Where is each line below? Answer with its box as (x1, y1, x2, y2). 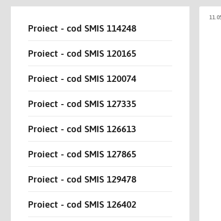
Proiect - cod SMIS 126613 (28, 123, 136, 134)
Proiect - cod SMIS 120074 (28, 73, 136, 84)
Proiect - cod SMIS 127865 (28, 148, 136, 159)
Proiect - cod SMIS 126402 (28, 199, 136, 210)
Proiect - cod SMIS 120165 (28, 48, 136, 59)
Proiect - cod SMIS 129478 (28, 174, 136, 184)
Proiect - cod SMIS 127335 (28, 98, 136, 109)
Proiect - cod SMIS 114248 (28, 23, 136, 34)
